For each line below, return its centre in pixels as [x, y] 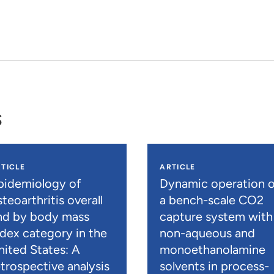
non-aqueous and [208, 233]
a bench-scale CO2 [212, 200]
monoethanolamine [213, 249]
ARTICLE [178, 167]
